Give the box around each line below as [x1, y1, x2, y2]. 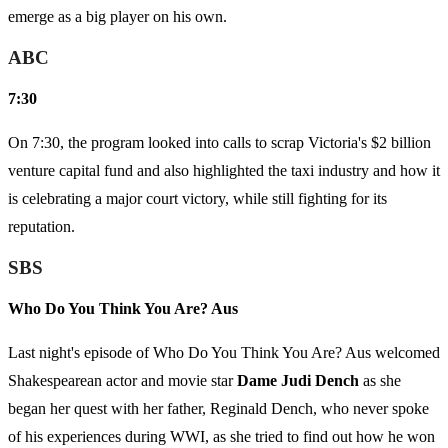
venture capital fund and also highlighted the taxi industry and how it [8, 162, 440, 180]
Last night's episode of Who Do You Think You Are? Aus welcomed [8, 344, 440, 362]
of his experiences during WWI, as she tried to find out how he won [8, 428, 435, 446]
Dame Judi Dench [237, 372, 359, 390]
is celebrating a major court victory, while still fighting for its [8, 190, 387, 208]
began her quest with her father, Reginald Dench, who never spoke [8, 400, 429, 418]
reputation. [8, 218, 79, 236]
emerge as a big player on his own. [8, 8, 231, 26]
